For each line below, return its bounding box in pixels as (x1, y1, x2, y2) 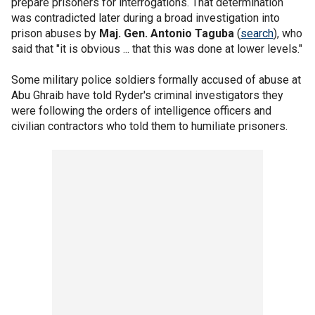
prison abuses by (11, 27, 99, 40)
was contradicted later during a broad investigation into (11, 11, 280, 25)
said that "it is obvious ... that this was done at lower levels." (11, 42, 302, 56)
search (240, 27, 274, 40)
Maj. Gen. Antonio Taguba (99, 27, 234, 40)
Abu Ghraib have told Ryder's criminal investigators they (11, 89, 283, 102)
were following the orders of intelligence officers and (11, 104, 271, 117)
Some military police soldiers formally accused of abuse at (11, 73, 301, 86)
